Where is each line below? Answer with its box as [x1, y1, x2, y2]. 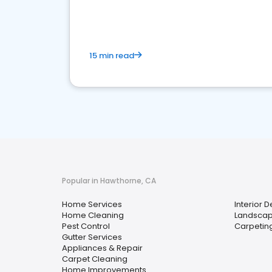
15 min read [89, 50, 134, 61]
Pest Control [62, 220, 110, 232]
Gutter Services [62, 231, 122, 243]
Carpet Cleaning [62, 253, 127, 265]
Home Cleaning [62, 209, 124, 221]
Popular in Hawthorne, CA [62, 175, 156, 186]
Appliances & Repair [62, 242, 143, 254]
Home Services [62, 199, 122, 210]
